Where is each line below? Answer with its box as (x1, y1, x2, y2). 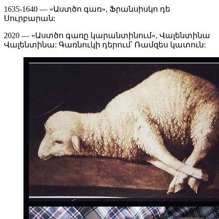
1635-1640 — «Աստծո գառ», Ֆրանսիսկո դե (4, 5, 170, 14)
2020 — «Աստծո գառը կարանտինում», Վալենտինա (4, 31, 210, 40)
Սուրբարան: (4, 14, 55, 23)
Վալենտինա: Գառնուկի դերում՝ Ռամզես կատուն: (4, 41, 206, 49)
